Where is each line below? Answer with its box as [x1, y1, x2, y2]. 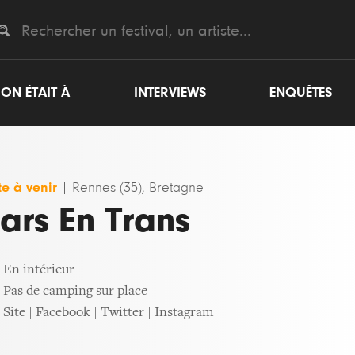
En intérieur [3, 263, 74, 277]
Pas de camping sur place [3, 284, 147, 299]
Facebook [36, 306, 90, 320]
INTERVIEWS [133, 86, 206, 100]
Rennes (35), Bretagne [72, 181, 204, 195]
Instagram [155, 306, 214, 320]
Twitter [101, 306, 144, 320]
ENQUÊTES [269, 86, 332, 100]
